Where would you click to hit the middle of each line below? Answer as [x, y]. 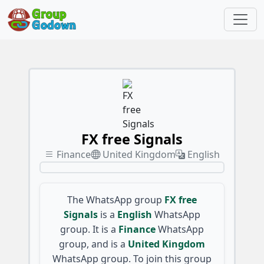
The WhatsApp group [115, 199]
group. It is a [88, 229]
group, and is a [92, 244]
